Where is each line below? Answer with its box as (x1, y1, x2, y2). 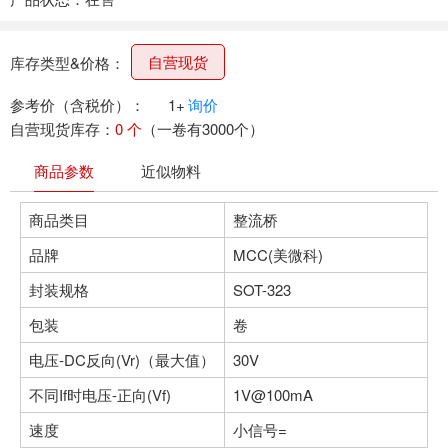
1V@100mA (233, 384, 313, 406)
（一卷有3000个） (142, 118, 264, 140)
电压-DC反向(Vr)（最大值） (29, 349, 215, 371)
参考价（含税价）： (10, 94, 145, 116)
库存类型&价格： (10, 52, 125, 73)
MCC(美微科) (233, 244, 323, 266)
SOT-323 (233, 279, 291, 301)
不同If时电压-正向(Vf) (29, 384, 171, 406)
